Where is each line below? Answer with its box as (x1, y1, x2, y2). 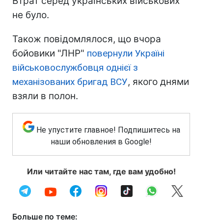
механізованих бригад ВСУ (12, 76, 128, 88)
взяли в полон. (12, 90, 78, 102)
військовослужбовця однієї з (12, 62, 138, 74)
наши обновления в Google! (51, 137, 152, 147)
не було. (12, 9, 49, 21)
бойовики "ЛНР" (12, 48, 87, 59)
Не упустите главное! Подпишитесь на (36, 125, 180, 135)
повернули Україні (87, 48, 165, 59)
